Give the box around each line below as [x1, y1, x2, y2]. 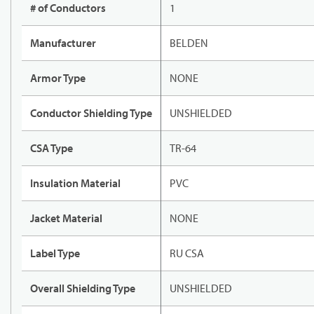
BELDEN [170, 36, 208, 50]
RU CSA [170, 246, 204, 261]
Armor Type [30, 71, 86, 86]
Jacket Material [30, 211, 102, 226]
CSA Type [30, 141, 73, 156]
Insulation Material [30, 176, 121, 191]
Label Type [30, 246, 80, 261]
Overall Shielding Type [30, 281, 135, 296]
